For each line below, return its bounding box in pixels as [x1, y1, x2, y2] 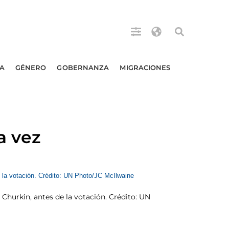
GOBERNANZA [57, 63, 109, 72]
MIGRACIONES [120, 63, 171, 72]
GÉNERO [15, 63, 47, 72]
